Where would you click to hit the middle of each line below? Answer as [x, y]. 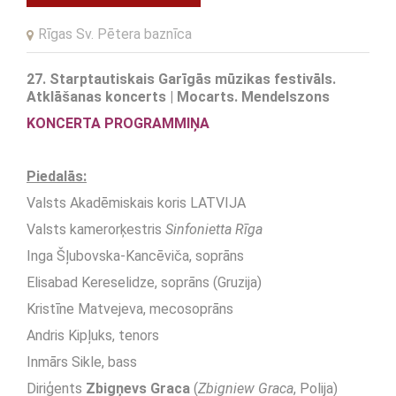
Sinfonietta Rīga [214, 230]
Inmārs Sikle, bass [82, 362]
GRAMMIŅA [171, 124]
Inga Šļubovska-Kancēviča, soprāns [135, 256]
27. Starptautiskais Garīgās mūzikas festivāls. [181, 80]
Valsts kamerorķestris [96, 230]
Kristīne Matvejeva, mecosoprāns [130, 309]
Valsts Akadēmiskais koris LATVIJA [136, 203]
